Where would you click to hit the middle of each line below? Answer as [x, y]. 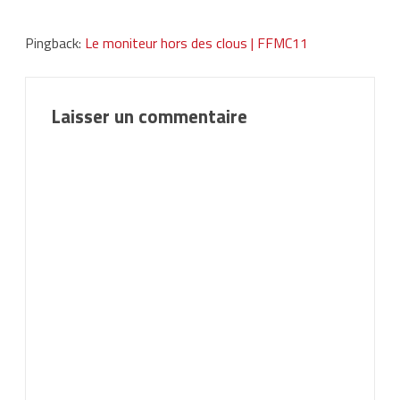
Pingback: [55, 42]
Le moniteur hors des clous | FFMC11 [196, 42]
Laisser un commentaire [149, 116]
